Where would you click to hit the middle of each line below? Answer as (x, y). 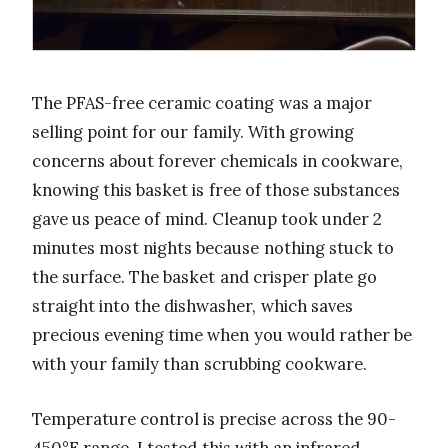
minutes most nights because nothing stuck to (213, 248)
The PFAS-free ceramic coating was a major (202, 103)
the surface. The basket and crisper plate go (205, 277)
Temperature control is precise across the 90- (214, 419)
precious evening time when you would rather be (222, 335)
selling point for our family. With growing (193, 132)
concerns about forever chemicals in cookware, (217, 161)
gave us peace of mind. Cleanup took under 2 (207, 219)
